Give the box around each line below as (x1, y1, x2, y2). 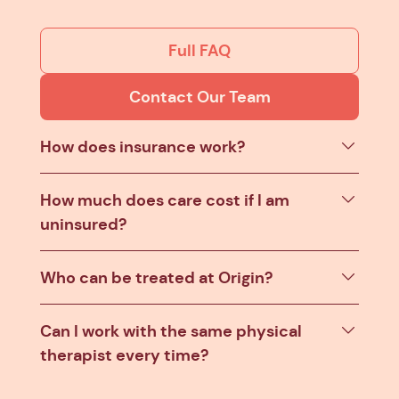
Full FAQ (168, 39, 231, 61)
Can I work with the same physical (40, 320, 302, 341)
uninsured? (40, 213, 126, 234)
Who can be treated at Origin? (40, 266, 273, 288)
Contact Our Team (128, 85, 271, 107)
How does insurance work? (40, 135, 245, 157)
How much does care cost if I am (40, 189, 289, 210)
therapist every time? (40, 344, 208, 365)
